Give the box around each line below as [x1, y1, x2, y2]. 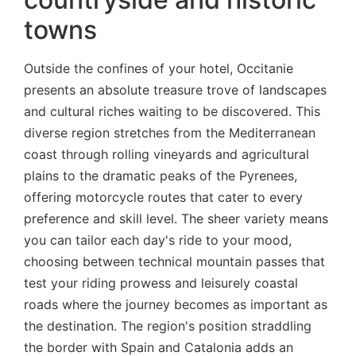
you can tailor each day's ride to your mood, [24, 231, 292, 248]
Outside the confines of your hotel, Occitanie [24, 60, 293, 76]
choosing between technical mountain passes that [24, 253, 325, 269]
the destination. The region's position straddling [24, 317, 311, 334]
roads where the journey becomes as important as [24, 296, 327, 312]
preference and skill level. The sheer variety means [24, 210, 328, 226]
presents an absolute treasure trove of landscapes [24, 81, 327, 98]
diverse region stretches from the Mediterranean [24, 124, 315, 141]
